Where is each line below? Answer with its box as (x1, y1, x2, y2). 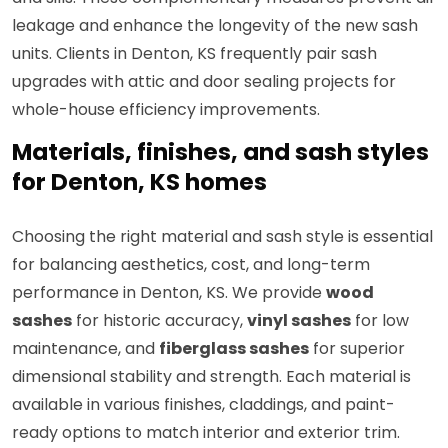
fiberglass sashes (159, 337, 309, 361)
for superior (309, 337, 405, 361)
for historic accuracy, (72, 309, 247, 333)
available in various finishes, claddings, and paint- (12, 393, 395, 417)
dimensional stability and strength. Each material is (12, 365, 411, 389)
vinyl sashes (247, 309, 351, 333)
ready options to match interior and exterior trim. (12, 421, 400, 445)
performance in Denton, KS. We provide (12, 281, 326, 305)
